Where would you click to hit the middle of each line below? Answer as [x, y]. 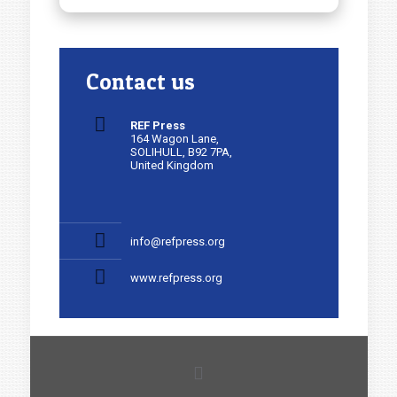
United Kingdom [171, 165]
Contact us [140, 81]
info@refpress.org [177, 241]
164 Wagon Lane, [174, 138]
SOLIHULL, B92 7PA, [181, 152]
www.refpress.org [176, 277]
